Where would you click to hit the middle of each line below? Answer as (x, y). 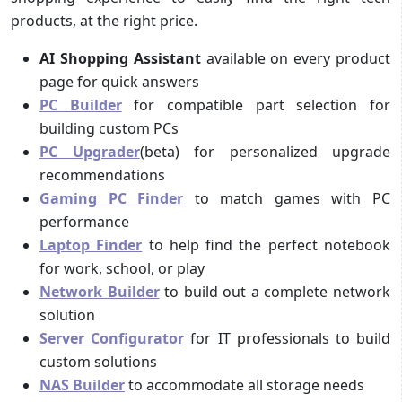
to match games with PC (287, 198)
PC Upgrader (90, 151)
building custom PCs (109, 128)
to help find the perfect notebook (267, 245)
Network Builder (100, 291)
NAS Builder (82, 385)
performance (84, 221)
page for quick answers (119, 81)
